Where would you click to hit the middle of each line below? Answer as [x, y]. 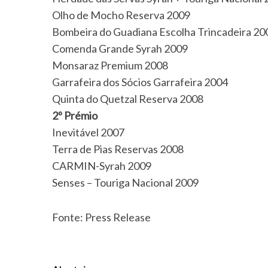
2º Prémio [75, 115]
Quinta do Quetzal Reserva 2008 [128, 99]
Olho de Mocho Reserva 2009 [121, 15]
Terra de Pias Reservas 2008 [118, 149]
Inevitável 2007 [88, 132]
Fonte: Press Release [101, 217]
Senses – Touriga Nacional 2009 [125, 182]
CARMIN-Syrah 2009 [102, 166]
